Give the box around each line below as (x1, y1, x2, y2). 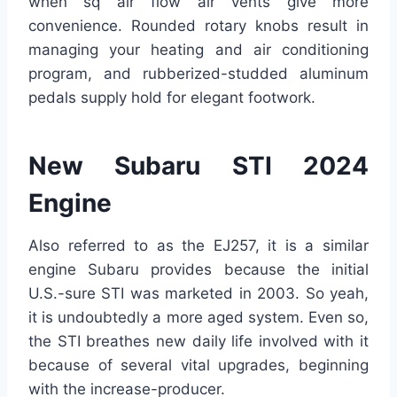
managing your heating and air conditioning (28, 41, 369, 59)
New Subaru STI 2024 (28, 151, 369, 182)
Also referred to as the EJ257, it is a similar (28, 237, 369, 255)
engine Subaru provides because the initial (28, 261, 369, 279)
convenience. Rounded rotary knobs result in (28, 17, 369, 35)
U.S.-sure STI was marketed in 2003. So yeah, (28, 284, 369, 303)
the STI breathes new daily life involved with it (28, 332, 369, 351)
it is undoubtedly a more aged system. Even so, (28, 308, 369, 327)
